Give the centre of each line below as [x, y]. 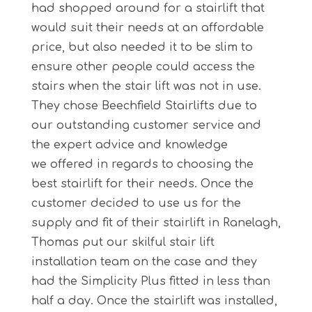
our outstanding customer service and [146, 125]
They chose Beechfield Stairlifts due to [144, 106]
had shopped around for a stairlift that [148, 8]
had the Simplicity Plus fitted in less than [150, 281]
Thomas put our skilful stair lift [123, 242]
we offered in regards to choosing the [142, 164]
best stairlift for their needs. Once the [142, 184]
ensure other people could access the [143, 67]
